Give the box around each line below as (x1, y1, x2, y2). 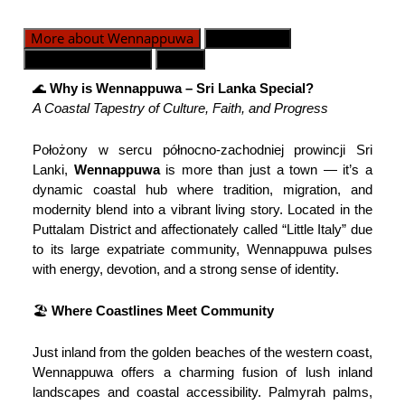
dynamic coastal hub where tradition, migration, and (33, 181, 372, 197)
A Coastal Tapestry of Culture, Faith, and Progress (33, 99, 328, 116)
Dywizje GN (212, 28, 284, 47)
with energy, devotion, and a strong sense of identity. (33, 260, 339, 277)
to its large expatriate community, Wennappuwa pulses (33, 240, 372, 257)
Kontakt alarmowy (31, 49, 145, 68)
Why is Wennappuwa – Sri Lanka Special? (50, 80, 314, 96)
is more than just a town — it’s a (159, 161, 373, 177)
